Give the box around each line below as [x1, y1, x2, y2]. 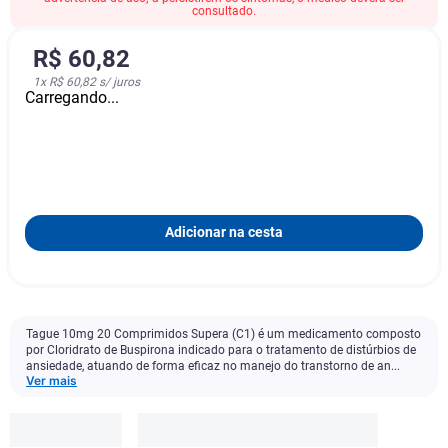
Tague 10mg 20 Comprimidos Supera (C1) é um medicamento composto [26, 327, 421, 341]
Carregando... [25, 88, 119, 107]
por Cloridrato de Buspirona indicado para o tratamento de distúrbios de [26, 343, 416, 357]
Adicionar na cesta [165, 224, 283, 241]
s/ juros [96, 75, 140, 89]
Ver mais [26, 373, 77, 388]
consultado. [192, 4, 256, 18]
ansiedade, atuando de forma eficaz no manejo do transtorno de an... [26, 359, 400, 373]
